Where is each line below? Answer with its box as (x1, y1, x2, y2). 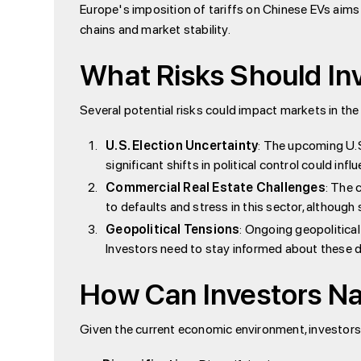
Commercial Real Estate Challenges (106, 175, 326, 199)
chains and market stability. (80, 17, 230, 41)
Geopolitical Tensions (106, 217, 240, 241)
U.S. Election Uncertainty (106, 133, 259, 157)
